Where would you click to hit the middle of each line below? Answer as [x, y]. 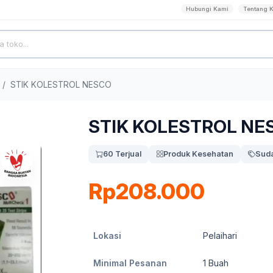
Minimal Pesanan [130, 263]
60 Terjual [122, 154]
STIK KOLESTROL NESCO [61, 85]
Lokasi [107, 236]
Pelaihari [220, 236]
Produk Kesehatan [198, 154]
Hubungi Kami [207, 9]
